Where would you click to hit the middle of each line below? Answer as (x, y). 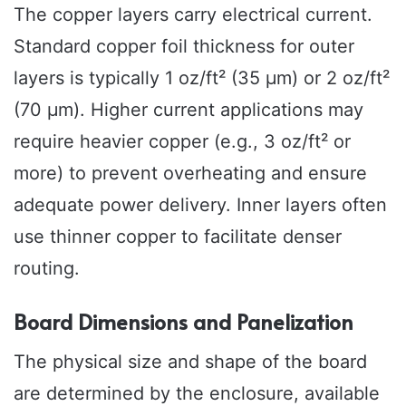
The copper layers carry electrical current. (193, 14)
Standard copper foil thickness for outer (184, 46)
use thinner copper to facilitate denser (178, 236)
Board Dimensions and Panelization (184, 321)
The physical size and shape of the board (190, 362)
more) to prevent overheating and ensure (190, 173)
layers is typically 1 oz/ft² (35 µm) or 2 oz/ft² (202, 77)
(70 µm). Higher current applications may (188, 109)
